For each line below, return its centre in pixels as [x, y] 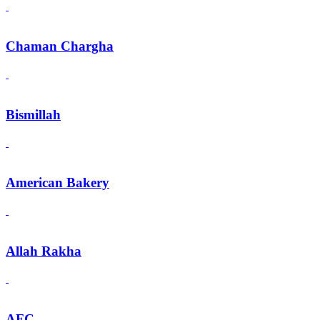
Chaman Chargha [60, 46]
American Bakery [57, 183]
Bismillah [33, 114]
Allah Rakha [44, 251]
